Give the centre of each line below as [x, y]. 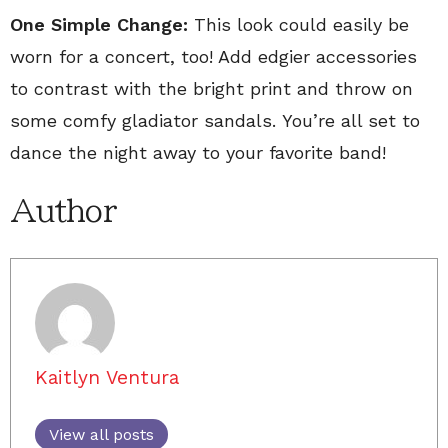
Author [63, 211]
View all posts [101, 434]
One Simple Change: [99, 24]
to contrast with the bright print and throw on [211, 88]
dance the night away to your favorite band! [198, 152]
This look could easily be [298, 24]
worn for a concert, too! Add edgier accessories [213, 56]
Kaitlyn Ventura [107, 377]
